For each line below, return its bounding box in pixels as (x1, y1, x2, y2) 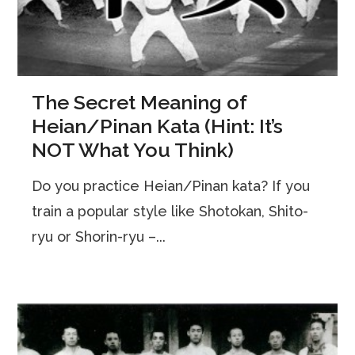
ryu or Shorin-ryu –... (32, 227, 166, 245)
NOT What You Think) (32, 137, 235, 162)
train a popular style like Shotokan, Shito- (32, 202, 309, 219)
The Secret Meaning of (32, 90, 247, 114)
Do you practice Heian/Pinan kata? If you (32, 177, 311, 194)
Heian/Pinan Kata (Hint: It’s (32, 113, 284, 138)
